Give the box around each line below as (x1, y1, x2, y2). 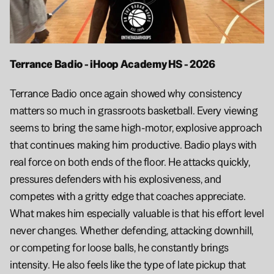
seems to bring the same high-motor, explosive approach (10, 120, 262, 135)
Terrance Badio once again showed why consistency (10, 86, 242, 100)
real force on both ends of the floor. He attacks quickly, (10, 154, 250, 169)
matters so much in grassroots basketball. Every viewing (10, 103, 258, 117)
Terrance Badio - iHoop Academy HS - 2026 (10, 56, 215, 71)
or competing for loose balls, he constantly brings (10, 240, 229, 254)
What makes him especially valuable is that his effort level (10, 206, 264, 220)
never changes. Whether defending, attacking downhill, (10, 223, 253, 237)
